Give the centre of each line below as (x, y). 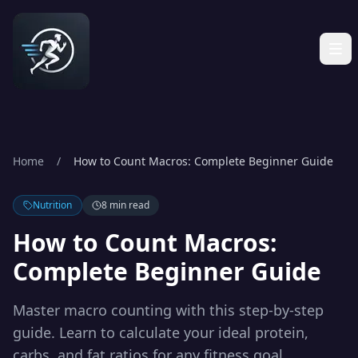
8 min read (125, 205)
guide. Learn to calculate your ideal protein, (161, 332)
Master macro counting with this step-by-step (168, 310)
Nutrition (52, 205)
